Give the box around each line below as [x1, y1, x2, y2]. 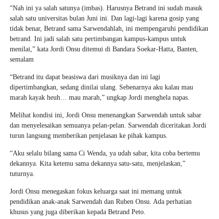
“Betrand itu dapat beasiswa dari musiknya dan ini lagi [10, 73, 160, 81]
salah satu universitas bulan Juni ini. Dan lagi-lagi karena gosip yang [10, 14, 199, 22]
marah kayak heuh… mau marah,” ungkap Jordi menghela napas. [10, 93, 190, 101]
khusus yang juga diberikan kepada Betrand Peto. [10, 208, 146, 216]
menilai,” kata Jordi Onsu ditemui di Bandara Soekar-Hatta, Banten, [10, 45, 198, 53]
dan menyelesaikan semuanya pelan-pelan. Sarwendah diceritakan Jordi [10, 121, 206, 129]
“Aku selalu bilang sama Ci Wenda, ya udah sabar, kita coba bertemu [10, 149, 200, 157]
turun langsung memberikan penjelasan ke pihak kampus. [10, 131, 168, 139]
